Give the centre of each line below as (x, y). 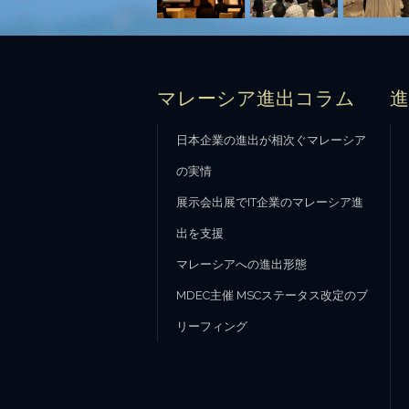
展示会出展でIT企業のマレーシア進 (270, 202)
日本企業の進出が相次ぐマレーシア (272, 140)
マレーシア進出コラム (257, 98)
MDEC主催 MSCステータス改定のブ (273, 295)
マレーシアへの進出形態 (242, 264)
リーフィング (212, 326)
